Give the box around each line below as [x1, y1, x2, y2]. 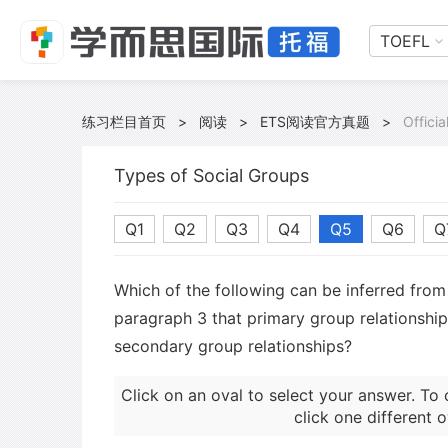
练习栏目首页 [82, 113, 166, 130]
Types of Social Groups [114, 165, 309, 186]
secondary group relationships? [114, 336, 352, 356]
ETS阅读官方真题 [260, 113, 370, 130]
